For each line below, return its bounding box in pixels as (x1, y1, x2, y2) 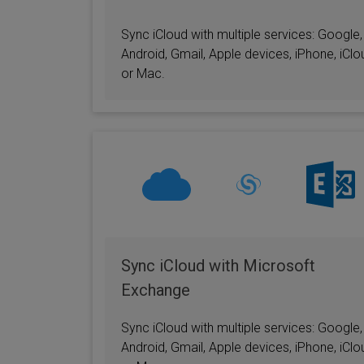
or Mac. (121, 66, 165, 81)
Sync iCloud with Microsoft (121, 256, 315, 275)
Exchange (121, 280, 190, 300)
